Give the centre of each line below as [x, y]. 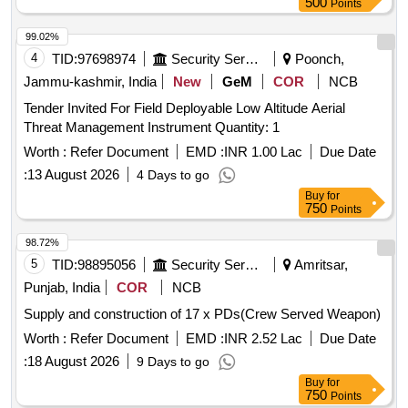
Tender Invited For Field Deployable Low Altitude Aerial [184, 108]
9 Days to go [173, 362]
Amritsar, [320, 265]
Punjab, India [62, 288]
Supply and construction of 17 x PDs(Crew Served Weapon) [202, 314]
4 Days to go [173, 175]
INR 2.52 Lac [263, 339]
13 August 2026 [73, 175]
